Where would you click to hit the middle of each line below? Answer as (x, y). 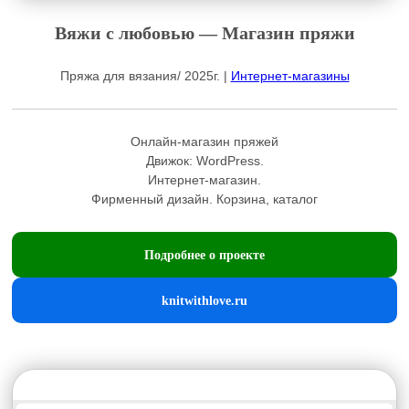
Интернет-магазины (290, 76)
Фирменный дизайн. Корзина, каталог (204, 199)
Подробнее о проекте (204, 255)
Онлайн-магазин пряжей (204, 142)
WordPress (228, 161)
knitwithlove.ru (204, 300)
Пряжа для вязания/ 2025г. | (145, 76)
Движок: (171, 161)
